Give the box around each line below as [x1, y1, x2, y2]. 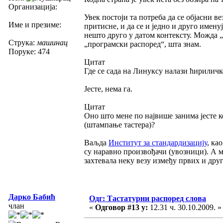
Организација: [8, 2, 57, 11]
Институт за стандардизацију [109, 138, 207, 147]
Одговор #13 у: [95, 203, 148, 212]
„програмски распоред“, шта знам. [84, 39, 201, 48]
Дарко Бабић [8, 192, 55, 201]
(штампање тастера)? [84, 120, 155, 129]
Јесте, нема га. [84, 84, 132, 93]
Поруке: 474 [8, 47, 50, 56]
